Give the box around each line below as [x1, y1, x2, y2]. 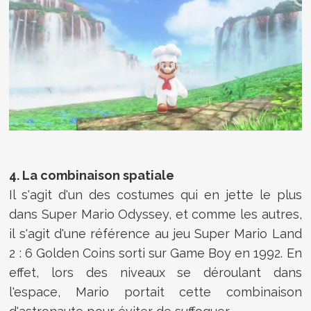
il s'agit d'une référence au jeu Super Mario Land [9, 226, 302, 242]
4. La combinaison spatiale [9, 168, 175, 183]
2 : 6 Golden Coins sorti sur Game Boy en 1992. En [9, 246, 302, 261]
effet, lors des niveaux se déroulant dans [9, 265, 302, 280]
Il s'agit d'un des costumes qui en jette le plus [9, 187, 302, 203]
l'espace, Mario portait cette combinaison [9, 285, 302, 300]
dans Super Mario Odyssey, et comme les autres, [9, 207, 302, 222]
